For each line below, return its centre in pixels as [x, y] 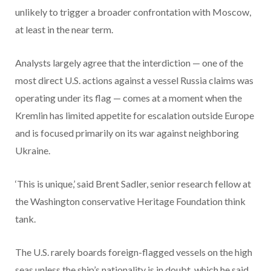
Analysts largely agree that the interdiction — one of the [129, 62]
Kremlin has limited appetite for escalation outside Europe [135, 115]
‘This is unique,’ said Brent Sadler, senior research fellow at [133, 183]
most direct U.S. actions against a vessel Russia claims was [134, 80]
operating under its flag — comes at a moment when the [129, 97]
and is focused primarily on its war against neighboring [127, 132]
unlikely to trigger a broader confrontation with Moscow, [133, 11]
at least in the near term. [64, 29]
